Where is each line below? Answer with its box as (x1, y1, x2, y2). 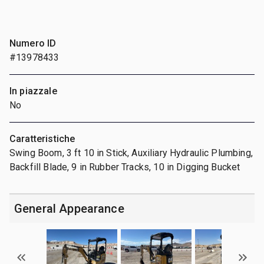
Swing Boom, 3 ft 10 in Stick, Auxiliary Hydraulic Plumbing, (9, 147, 253, 159)
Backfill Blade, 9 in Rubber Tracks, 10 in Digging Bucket (9, 161, 240, 173)
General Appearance (14, 201, 124, 216)
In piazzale (9, 85, 57, 97)
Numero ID (9, 37, 57, 49)
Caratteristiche (9, 133, 75, 144)
